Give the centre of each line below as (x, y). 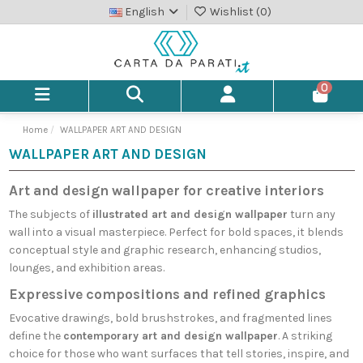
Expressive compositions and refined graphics (167, 295)
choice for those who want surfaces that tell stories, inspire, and (179, 354)
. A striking (305, 336)
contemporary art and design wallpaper (170, 336)
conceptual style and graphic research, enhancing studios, (164, 250)
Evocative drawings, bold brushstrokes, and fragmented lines (170, 318)
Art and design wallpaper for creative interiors (166, 191)
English (144, 11)
